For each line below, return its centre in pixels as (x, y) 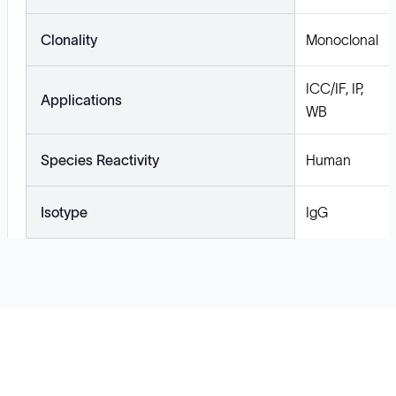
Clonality (69, 40)
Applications (81, 100)
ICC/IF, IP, (335, 89)
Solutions (52, 364)
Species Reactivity (100, 160)
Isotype (64, 213)
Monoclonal (342, 40)
